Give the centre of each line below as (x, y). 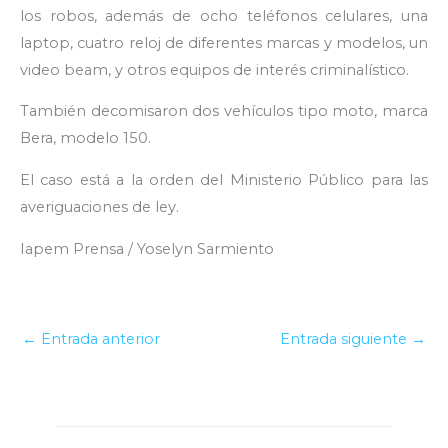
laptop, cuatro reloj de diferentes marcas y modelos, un (224, 42)
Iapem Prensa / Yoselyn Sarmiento (147, 248)
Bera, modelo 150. (85, 138)
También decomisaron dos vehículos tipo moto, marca (224, 111)
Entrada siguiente (345, 338)
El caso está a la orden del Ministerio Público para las (224, 180)
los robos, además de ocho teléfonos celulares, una (224, 15)
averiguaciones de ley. (99, 207)
